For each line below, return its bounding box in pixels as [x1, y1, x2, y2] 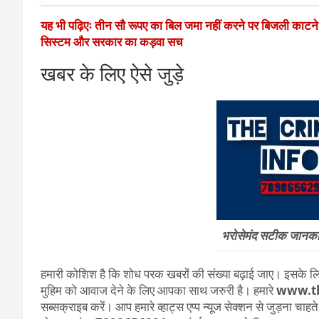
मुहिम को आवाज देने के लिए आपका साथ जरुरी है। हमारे [41, 282, 273, 298]
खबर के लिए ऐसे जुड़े [41, 60, 184, 87]
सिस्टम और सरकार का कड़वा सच [41, 33, 183, 50]
